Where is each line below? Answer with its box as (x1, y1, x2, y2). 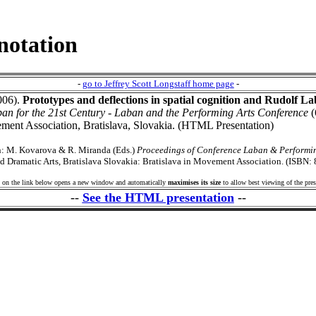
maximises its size (168, 178, 221, 187)
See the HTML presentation (82, 190, 234, 205)
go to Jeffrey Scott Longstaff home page (82, 78, 234, 90)
